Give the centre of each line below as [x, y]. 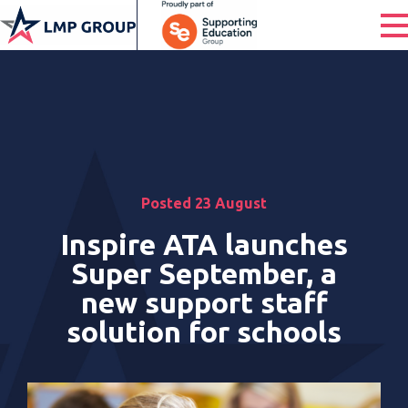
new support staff [204, 302]
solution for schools [204, 331]
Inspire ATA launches [204, 244]
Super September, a [204, 273]
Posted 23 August [204, 203]
